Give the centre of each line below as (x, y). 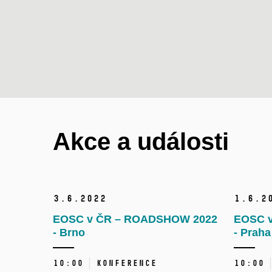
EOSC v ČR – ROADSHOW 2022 (135, 219)
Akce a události (141, 141)
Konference (126, 263)
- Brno (69, 232)
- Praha (252, 232)
